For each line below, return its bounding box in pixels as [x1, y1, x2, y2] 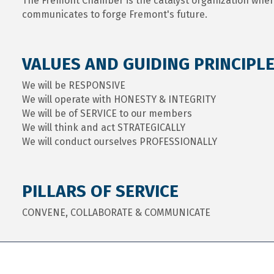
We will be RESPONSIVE [21, 79, 125, 91]
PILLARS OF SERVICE [21, 180, 179, 201]
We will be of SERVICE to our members [21, 107, 192, 119]
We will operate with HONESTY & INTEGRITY [21, 93, 216, 105]
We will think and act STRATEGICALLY [21, 121, 185, 133]
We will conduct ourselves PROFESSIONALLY [21, 135, 217, 147]
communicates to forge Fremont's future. [21, 8, 207, 20]
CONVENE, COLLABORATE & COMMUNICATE [21, 206, 210, 218]
